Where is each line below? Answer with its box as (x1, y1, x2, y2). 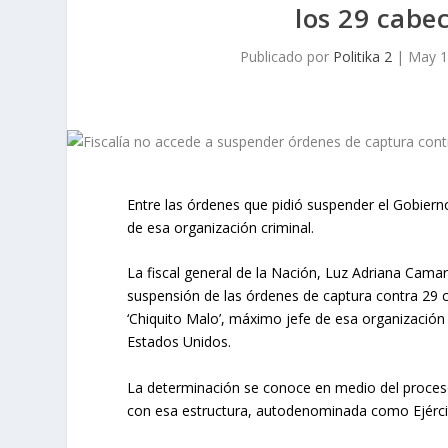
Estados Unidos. (127, 332, 232, 352)
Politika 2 (332, 47, 392, 66)
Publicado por (239, 47, 333, 66)
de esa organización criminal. (127, 218, 315, 237)
